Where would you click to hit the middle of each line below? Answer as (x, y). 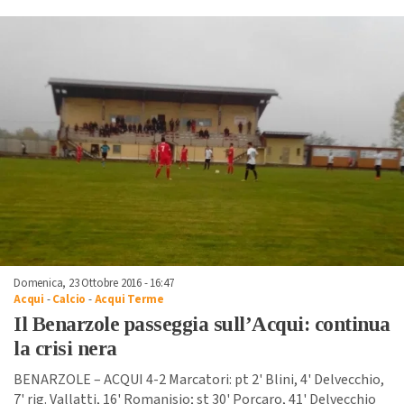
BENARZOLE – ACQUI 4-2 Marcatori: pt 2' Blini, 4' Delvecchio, (199, 380)
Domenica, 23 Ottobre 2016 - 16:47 (94, 284)
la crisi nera (65, 349)
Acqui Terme (129, 300)
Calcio (69, 300)
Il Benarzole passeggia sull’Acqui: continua (202, 325)
